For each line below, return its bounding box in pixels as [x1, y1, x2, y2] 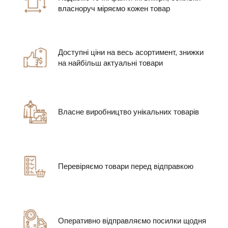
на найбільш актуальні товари [58, 58, 163, 67]
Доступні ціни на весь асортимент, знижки [58, 47, 204, 56]
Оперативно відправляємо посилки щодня [58, 216, 206, 225]
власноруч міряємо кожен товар [58, 4, 170, 13]
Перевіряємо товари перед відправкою [58, 162, 193, 171]
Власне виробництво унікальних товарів [58, 107, 199, 117]
